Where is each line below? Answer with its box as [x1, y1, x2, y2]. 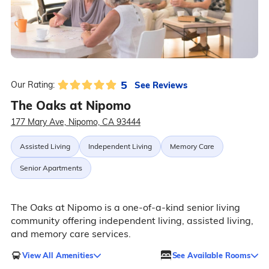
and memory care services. [10, 228, 131, 240]
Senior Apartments [19, 163, 82, 173]
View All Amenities [22, 250, 93, 260]
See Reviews [134, 79, 187, 91]
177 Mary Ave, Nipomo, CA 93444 [10, 116, 141, 128]
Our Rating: [10, 79, 55, 91]
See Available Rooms [172, 250, 251, 260]
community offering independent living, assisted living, [10, 214, 253, 227]
